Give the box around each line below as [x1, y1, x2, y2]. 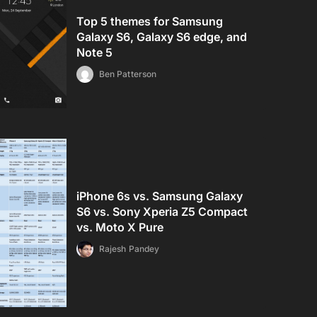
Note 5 [76, 45, 113, 60]
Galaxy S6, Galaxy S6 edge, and [76, 30, 248, 45]
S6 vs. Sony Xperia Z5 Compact [76, 204, 248, 219]
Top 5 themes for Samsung [76, 14, 224, 29]
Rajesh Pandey [99, 243, 159, 255]
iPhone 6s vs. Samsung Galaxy [76, 189, 243, 204]
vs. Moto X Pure [76, 220, 164, 235]
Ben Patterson [99, 69, 156, 80]
